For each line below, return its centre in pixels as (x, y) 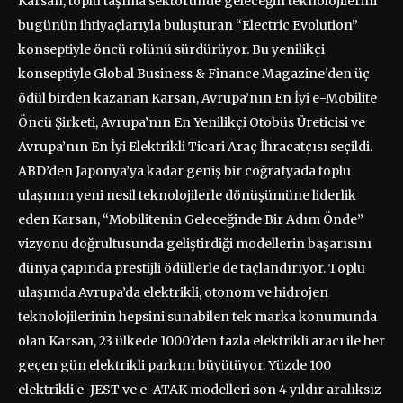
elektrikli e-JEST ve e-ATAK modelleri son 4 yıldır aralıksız (200, 389)
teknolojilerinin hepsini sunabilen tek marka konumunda (197, 316)
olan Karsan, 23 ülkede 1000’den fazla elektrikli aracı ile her (201, 340)
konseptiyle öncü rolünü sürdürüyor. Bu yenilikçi (171, 49)
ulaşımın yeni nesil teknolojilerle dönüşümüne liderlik (187, 195)
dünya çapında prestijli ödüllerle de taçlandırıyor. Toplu (192, 268)
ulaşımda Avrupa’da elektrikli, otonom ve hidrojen (173, 292)
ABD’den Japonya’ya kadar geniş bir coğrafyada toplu (184, 170)
